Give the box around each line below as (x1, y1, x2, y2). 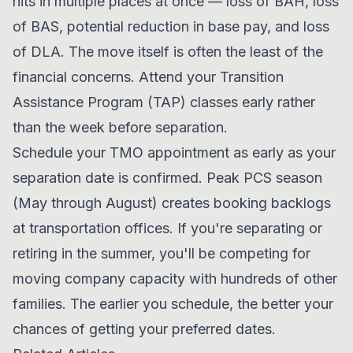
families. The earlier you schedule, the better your (13, 295, 333, 312)
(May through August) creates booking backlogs (13, 195, 331, 211)
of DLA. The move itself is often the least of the (13, 43, 323, 60)
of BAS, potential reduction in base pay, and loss (13, 18, 329, 35)
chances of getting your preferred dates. (13, 321, 276, 337)
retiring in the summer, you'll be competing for (13, 245, 310, 262)
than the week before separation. (13, 119, 228, 136)
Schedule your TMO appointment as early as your (13, 144, 336, 161)
